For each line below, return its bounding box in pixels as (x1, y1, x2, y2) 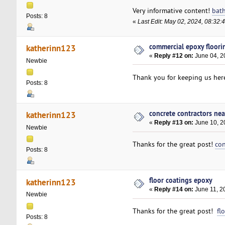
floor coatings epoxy (149, 175, 213, 185)
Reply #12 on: (154, 52, 194, 59)
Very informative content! (132, 6, 212, 15)
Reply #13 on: (154, 119, 194, 126)
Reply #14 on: (154, 186, 194, 193)
